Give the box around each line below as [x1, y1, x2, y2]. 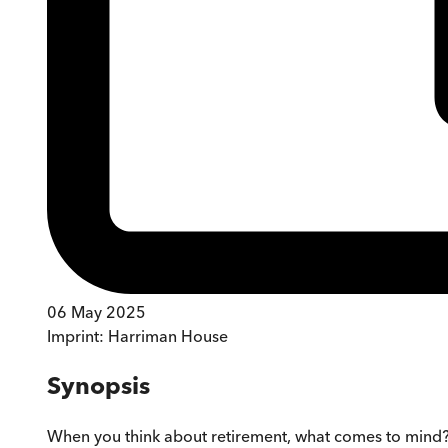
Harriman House [108, 325, 228, 346]
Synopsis [47, 370, 150, 400]
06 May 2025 [47, 301, 146, 322]
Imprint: [47, 325, 108, 346]
